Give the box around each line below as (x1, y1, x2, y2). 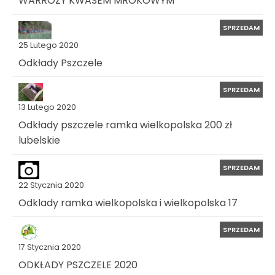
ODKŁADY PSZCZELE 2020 (18, 257, 137, 272)
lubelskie (18, 133, 60, 147)
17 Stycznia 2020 (18, 242, 81, 253)
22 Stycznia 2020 (18, 179, 84, 190)
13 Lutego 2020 (18, 102, 76, 113)
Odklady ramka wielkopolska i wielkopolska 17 (18, 195, 238, 210)
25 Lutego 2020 (18, 39, 79, 50)
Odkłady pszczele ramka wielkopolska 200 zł (18, 117, 232, 132)
